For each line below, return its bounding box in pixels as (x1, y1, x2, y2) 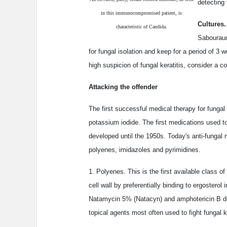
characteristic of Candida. (116, 24, 167, 30)
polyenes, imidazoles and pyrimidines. (89, 146, 201, 154)
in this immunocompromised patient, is (101, 10, 182, 16)
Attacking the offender (89, 83, 158, 91)
